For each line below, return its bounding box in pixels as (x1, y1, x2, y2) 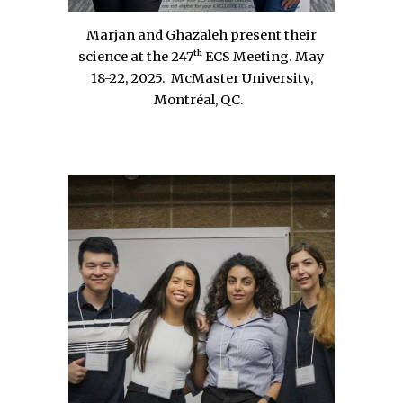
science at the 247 (78, 48, 193, 65)
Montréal (154, 91, 215, 108)
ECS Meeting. (202, 48, 295, 65)
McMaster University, (170, 69, 313, 86)
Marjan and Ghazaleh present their (86, 26, 317, 43)
